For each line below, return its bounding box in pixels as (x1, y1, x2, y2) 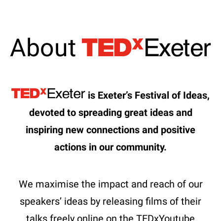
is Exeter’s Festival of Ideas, (85, 89, 210, 101)
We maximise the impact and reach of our (18, 178, 203, 190)
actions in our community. (54, 141, 167, 153)
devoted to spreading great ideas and (29, 106, 192, 118)
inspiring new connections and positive (26, 123, 195, 136)
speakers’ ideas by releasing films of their (20, 195, 201, 207)
